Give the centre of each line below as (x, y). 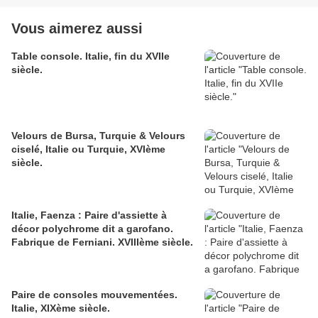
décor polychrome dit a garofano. (92, 229)
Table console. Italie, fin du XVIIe (91, 56)
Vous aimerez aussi (77, 29)
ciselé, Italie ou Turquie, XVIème (88, 149)
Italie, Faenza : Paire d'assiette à (89, 215)
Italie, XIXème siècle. (61, 308)
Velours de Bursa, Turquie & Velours (98, 136)
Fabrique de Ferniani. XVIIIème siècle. (102, 242)
